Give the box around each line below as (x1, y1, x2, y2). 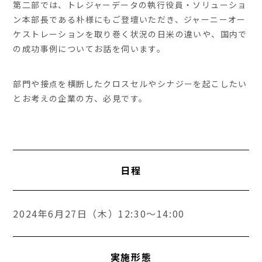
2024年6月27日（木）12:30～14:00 (13, 206, 185, 221)
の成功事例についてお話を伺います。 (13, 43, 166, 55)
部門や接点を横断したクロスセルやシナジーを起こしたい (13, 78, 247, 90)
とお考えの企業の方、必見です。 (13, 92, 148, 105)
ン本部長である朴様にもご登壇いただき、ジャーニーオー (13, 13, 246, 26)
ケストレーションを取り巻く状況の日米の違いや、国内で (13, 28, 247, 40)
